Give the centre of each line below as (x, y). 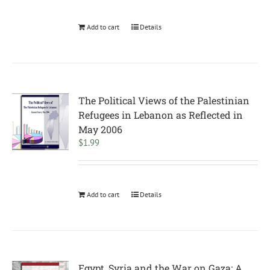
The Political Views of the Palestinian (164, 100)
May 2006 (101, 129)
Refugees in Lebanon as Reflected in (161, 115)
